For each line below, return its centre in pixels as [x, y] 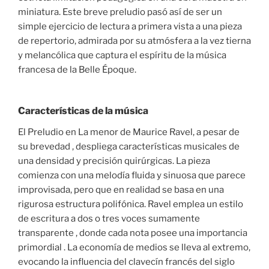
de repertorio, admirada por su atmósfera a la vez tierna [134, 41]
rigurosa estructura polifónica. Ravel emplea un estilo [131, 204]
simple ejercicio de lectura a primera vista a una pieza [130, 26]
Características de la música [83, 111]
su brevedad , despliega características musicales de [129, 147]
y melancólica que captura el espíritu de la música [122, 55]
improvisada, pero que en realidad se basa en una [121, 190]
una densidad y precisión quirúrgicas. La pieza [114, 161]
